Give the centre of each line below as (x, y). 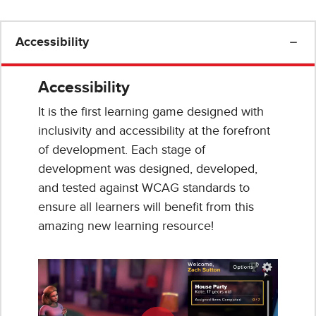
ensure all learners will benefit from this (146, 207)
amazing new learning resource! (126, 226)
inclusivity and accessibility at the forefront (154, 131)
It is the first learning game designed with (151, 112)
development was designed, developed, (148, 169)
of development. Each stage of (122, 150)
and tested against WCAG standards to (144, 188)
